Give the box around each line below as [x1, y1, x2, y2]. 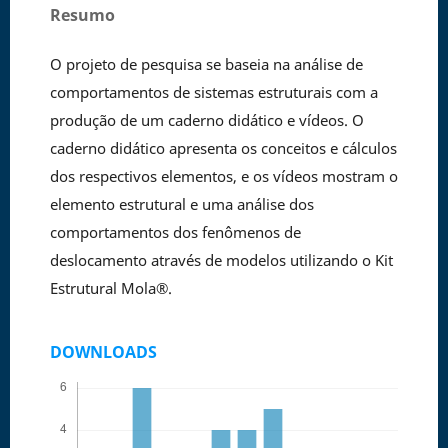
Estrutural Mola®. [49, 277, 172, 298]
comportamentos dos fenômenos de [49, 221, 301, 242]
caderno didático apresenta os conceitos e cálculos [49, 137, 397, 158]
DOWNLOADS [49, 341, 157, 363]
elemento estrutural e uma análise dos [49, 193, 314, 214]
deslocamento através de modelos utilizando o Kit [49, 249, 393, 270]
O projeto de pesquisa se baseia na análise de [49, 53, 363, 74]
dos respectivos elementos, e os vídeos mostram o [49, 165, 398, 186]
